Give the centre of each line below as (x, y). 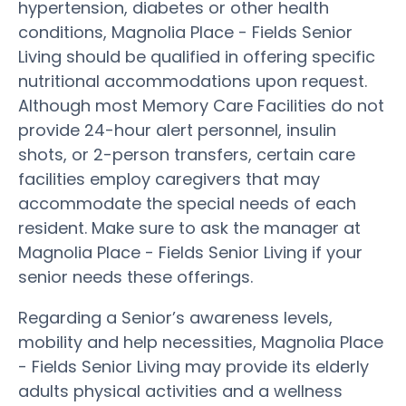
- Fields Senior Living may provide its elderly (193, 366)
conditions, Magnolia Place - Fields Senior (185, 32)
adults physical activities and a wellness (180, 391)
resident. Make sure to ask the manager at (189, 227)
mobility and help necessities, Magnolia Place (201, 342)
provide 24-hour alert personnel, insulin (177, 130)
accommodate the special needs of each (187, 203)
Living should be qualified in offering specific (197, 56)
